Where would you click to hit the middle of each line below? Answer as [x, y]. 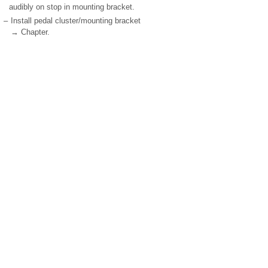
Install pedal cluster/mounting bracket [76, 21]
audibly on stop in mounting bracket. [72, 7]
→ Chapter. [30, 32]
